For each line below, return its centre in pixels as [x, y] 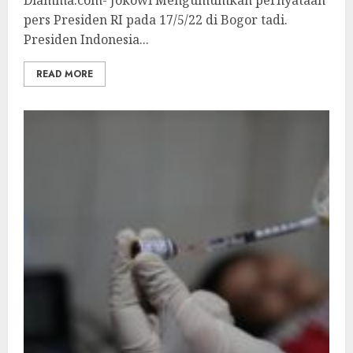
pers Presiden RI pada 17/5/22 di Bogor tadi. [156, 20]
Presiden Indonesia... [86, 39]
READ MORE [65, 74]
